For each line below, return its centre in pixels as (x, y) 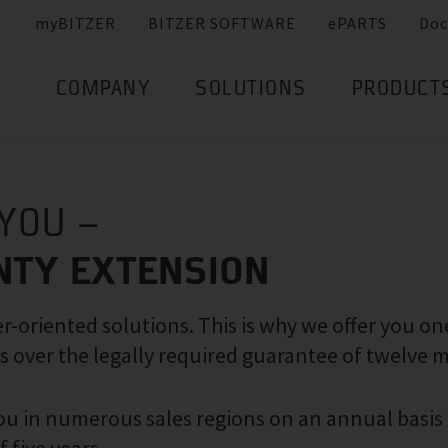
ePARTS (357, 23)
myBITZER (75, 23)
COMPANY (102, 90)
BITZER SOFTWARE (222, 23)
